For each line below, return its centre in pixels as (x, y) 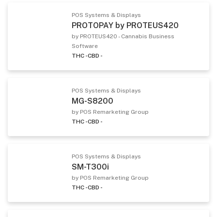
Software (85, 46)
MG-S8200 (93, 101)
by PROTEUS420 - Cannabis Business (123, 36)
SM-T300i (90, 167)
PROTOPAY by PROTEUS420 (125, 25)
